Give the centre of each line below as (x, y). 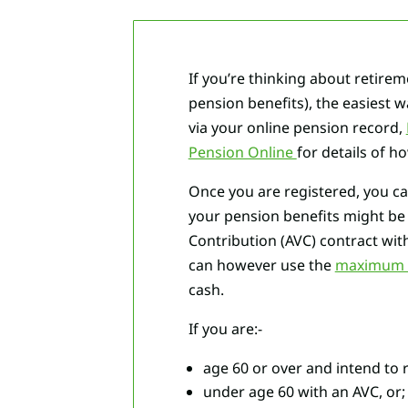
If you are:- (225, 328)
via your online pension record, (297, 127)
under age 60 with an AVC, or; (304, 391)
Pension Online (242, 152)
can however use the (261, 265)
